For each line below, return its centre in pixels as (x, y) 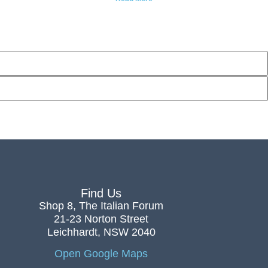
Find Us (101, 193)
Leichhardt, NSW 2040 (101, 232)
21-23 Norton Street (101, 219)
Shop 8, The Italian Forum (101, 205)
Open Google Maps (101, 254)
